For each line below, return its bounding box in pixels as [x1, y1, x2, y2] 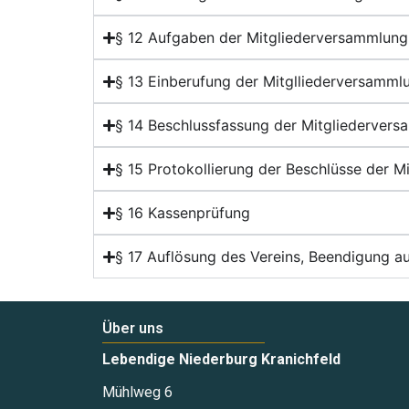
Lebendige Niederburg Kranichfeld [102, 351, 341, 369]
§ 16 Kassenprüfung [115, 204, 251, 223]
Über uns [102, 320, 163, 338]
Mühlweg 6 [102, 383, 173, 402]
